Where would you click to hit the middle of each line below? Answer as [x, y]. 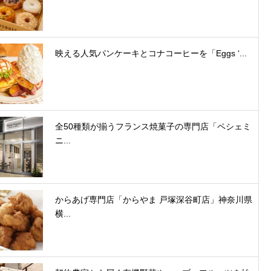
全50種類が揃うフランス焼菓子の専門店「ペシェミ [153, 127]
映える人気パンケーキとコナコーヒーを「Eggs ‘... [151, 54]
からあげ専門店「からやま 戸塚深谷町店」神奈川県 [154, 200]
